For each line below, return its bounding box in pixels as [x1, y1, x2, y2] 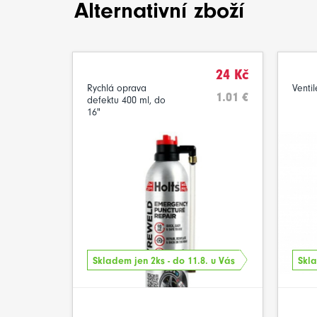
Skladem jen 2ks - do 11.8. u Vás [93, 255, 235, 267]
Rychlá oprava [87, 82, 146, 94]
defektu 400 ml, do [87, 94, 166, 106]
